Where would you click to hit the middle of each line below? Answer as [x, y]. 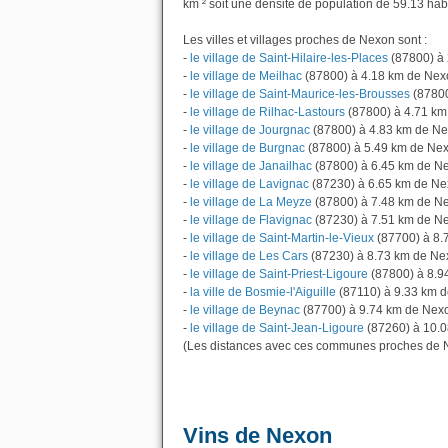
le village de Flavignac [251, 220]
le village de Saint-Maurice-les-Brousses [300, 94]
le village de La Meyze [251, 202]
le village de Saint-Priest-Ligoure [279, 274]
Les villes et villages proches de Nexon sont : [305, 40]
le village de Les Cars [249, 256]
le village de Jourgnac [250, 130]
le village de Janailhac [251, 166]
